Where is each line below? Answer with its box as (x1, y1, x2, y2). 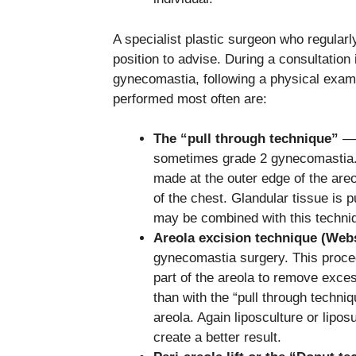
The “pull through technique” (153, 131, 339, 147)
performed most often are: (113, 91, 267, 106)
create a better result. (153, 330, 285, 346)
